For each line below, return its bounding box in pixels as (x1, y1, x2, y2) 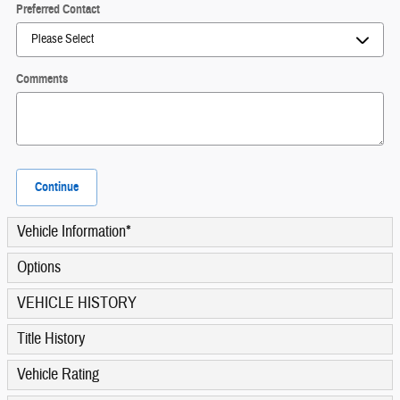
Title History (17, 328, 85, 349)
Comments (16, 71, 68, 87)
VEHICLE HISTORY (17, 292, 137, 313)
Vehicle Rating (17, 363, 99, 385)
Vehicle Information (17, 221, 126, 242)
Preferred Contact (16, 2, 100, 17)
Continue (35, 179, 79, 196)
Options (17, 256, 61, 278)
